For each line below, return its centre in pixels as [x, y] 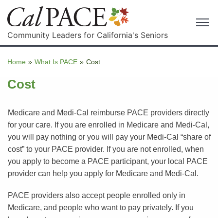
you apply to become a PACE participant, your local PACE [108, 161]
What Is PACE [56, 62]
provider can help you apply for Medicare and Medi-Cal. [103, 173]
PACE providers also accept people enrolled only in [96, 195]
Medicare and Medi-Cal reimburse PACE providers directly [108, 112]
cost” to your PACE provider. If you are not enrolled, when [106, 149]
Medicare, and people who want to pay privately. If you [100, 207]
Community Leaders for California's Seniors [88, 35]
